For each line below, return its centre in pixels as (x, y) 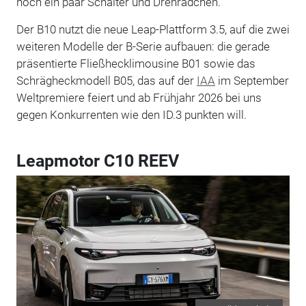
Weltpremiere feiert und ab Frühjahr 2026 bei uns (139, 97)
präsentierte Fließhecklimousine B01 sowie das (136, 63)
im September (252, 80)
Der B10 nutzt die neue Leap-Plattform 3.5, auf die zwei (153, 29)
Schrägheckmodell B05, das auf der (106, 80)
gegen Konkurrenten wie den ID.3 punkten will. (131, 114)
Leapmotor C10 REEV (97, 161)
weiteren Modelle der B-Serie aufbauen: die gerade (143, 46)
